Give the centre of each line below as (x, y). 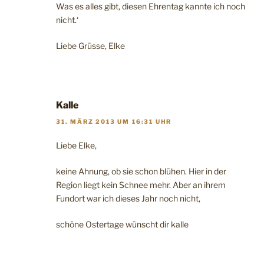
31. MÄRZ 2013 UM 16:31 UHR (114, 121)
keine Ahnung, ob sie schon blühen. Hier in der (141, 171)
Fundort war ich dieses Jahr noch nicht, (128, 198)
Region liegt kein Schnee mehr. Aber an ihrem (141, 184)
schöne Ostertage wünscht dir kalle (122, 224)
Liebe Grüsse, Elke (90, 45)
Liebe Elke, (76, 145)
